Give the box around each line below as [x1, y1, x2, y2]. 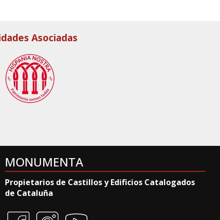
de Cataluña [5, 188, 53, 198]
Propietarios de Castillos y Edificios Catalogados [5, 177, 195, 188]
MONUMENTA [5, 154, 83, 170]
